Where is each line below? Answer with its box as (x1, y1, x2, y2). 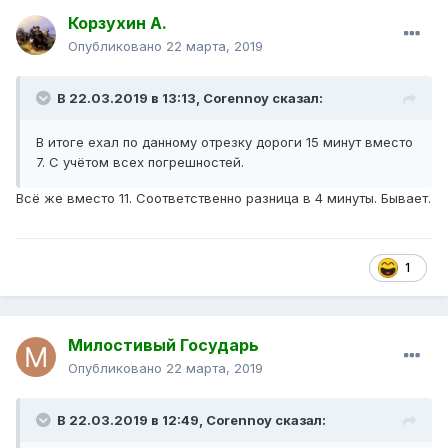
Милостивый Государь (68, 335, 259, 356)
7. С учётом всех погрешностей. (36, 154, 244, 171)
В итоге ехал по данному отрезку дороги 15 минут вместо (36, 134, 413, 151)
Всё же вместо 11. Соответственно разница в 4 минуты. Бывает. (16, 190, 431, 207)
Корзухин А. (68, 13, 167, 34)
